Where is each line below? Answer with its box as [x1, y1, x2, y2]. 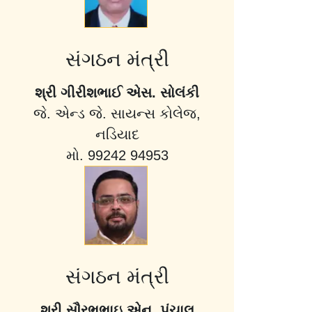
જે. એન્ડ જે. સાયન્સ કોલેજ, [33, 105, 201, 121]
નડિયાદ [95, 126, 139, 142]
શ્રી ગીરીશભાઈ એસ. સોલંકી [35, 84, 199, 100]
